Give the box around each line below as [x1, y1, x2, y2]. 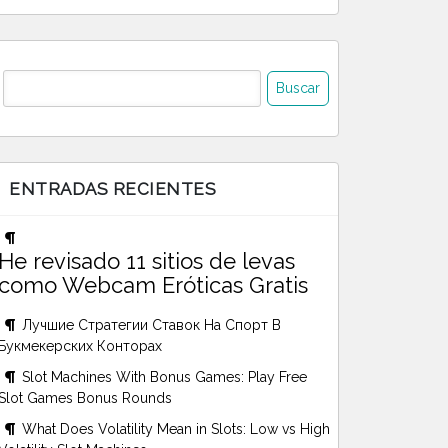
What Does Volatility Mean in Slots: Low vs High [22, 420, 330, 437]
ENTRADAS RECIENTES [9, 178, 216, 199]
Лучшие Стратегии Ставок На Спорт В [22, 316, 281, 333]
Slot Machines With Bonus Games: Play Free [22, 368, 307, 385]
